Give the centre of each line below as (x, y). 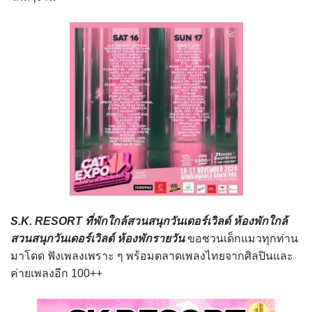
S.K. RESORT (46, 221)
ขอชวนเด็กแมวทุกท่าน (241, 239)
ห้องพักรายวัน (151, 239)
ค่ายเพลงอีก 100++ (56, 274)
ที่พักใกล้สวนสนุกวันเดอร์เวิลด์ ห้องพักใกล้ (186, 221)
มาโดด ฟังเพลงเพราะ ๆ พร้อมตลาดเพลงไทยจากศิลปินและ (152, 256)
